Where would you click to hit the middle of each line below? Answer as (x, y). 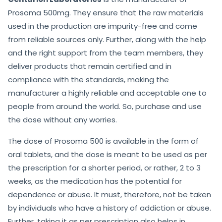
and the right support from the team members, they (106, 53)
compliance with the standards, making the (88, 80)
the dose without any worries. (62, 120)
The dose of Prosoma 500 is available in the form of (103, 141)
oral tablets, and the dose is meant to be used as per (108, 155)
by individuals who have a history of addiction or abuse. (110, 208)
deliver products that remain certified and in (90, 66)
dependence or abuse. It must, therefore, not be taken (110, 195)
